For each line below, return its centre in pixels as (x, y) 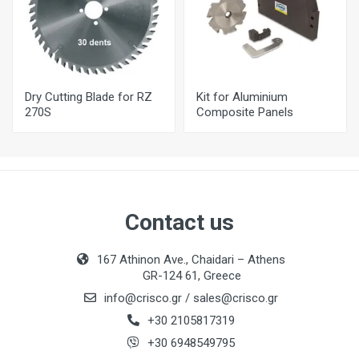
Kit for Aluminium (242, 97)
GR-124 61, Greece (192, 276)
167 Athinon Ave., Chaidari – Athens (191, 260)
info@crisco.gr (144, 298)
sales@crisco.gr (235, 298)
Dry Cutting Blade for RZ (89, 97)
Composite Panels (245, 112)
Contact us (179, 222)
